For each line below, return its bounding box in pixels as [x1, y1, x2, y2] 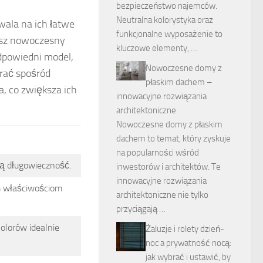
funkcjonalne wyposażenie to [116, 29, 222, 39]
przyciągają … [116, 204, 166, 214]
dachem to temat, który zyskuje [116, 133, 231, 144]
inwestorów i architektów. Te [116, 161, 221, 172]
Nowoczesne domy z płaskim [116, 119, 222, 130]
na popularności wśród [116, 147, 199, 158]
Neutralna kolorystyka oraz [116, 15, 213, 25]
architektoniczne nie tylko [116, 190, 208, 200]
